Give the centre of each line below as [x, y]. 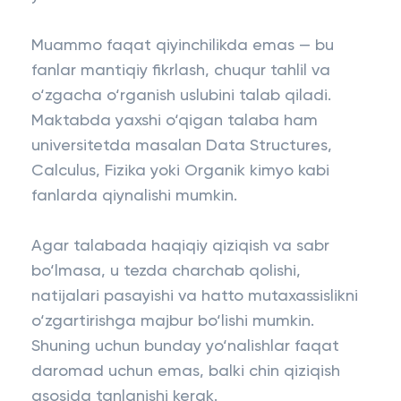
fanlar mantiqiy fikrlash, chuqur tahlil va [181, 71]
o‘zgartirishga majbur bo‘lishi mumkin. [173, 321]
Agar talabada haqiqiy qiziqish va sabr [180, 246]
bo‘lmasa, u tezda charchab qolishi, [166, 271]
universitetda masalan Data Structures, [182, 146]
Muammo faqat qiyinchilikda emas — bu [183, 46]
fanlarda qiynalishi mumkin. [134, 196]
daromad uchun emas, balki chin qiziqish [186, 371]
